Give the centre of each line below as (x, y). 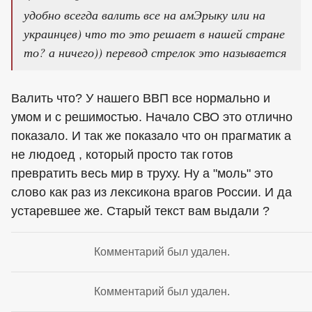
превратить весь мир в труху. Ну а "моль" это (142, 174)
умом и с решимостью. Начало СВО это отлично (152, 117)
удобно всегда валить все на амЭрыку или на (145, 15)
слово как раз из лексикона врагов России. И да (151, 193)
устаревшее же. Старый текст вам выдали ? (140, 211)
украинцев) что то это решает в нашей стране (154, 34)
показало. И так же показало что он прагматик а (151, 136)
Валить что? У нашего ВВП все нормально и (141, 99)
